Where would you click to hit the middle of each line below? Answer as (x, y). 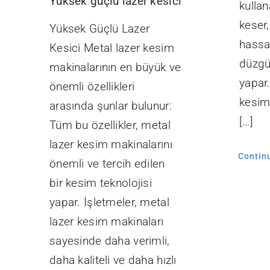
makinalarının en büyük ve (115, 67)
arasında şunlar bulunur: (110, 105)
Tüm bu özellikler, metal (110, 125)
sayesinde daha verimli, (109, 240)
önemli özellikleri (92, 86)
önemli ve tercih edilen (107, 163)
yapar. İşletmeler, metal (109, 202)
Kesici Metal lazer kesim (111, 48)
